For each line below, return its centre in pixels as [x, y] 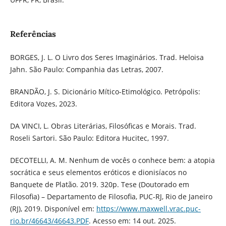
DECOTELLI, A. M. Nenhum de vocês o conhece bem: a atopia [112, 160]
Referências [33, 34]
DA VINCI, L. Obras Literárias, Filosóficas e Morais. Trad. [103, 126]
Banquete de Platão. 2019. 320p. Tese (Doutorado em [99, 185]
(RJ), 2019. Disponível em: [53, 209]
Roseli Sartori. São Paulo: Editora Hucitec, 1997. [89, 138]
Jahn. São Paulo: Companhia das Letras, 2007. [87, 70]
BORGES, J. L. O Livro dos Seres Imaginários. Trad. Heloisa [107, 58]
